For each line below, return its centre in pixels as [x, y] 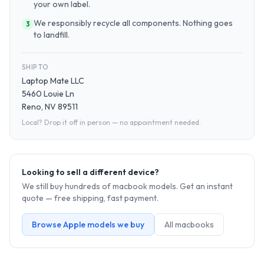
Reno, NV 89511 [50, 107]
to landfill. [52, 35]
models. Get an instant [190, 186]
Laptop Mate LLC [53, 81]
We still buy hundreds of [67, 186]
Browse [47, 225]
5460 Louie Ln [48, 94]
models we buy [115, 225]
